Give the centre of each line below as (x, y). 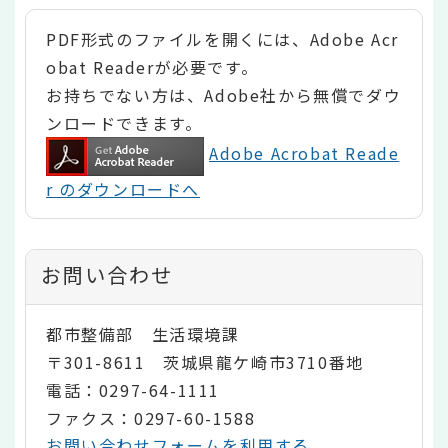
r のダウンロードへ (123, 188)
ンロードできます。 (124, 122)
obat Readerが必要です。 (152, 66)
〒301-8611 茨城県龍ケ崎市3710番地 (205, 361)
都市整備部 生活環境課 (143, 333)
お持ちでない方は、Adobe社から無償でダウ (224, 94)
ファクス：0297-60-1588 (151, 417)
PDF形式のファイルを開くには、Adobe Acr (222, 38)
